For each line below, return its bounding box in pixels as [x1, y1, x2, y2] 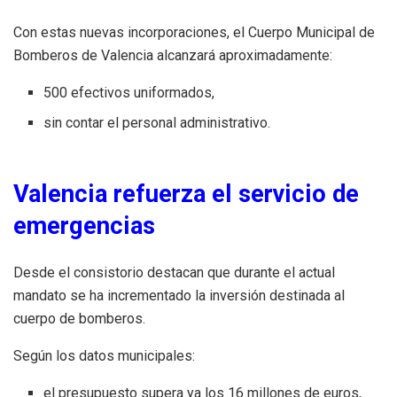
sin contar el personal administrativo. [43, 114, 271, 132]
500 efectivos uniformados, [43, 84, 215, 102]
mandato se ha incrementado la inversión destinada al [13, 286, 345, 304]
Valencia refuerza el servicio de [13, 180, 359, 209]
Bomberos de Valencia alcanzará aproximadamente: [13, 47, 332, 65]
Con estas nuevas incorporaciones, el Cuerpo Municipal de [13, 24, 375, 42]
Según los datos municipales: [13, 346, 195, 364]
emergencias [13, 212, 155, 241]
